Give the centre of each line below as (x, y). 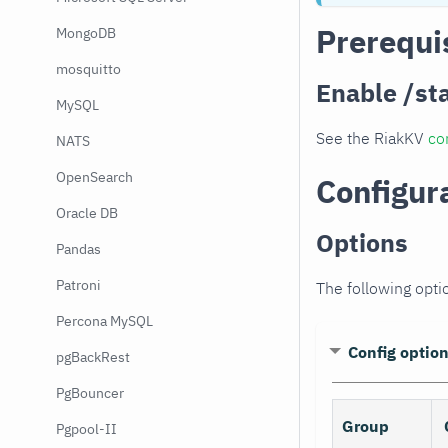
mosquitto (88, 69)
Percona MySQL (104, 321)
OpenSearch (94, 177)
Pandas (78, 249)
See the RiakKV (372, 137)
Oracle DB (87, 213)
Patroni (78, 285)
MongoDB (86, 33)
